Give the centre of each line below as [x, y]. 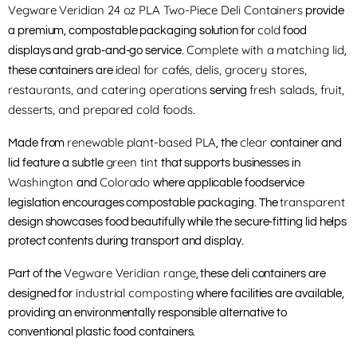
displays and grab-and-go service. [97, 51]
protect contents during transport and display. [126, 241]
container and [306, 143]
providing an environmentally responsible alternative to [148, 313]
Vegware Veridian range [130, 273]
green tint [133, 163]
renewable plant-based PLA [142, 143]
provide [324, 11]
